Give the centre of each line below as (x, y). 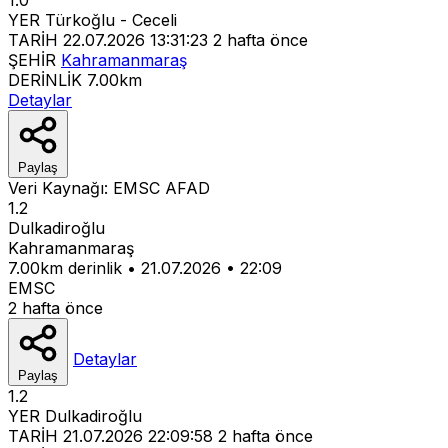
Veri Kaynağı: (60, 187)
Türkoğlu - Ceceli (111, 19)
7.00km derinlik (65, 267)
